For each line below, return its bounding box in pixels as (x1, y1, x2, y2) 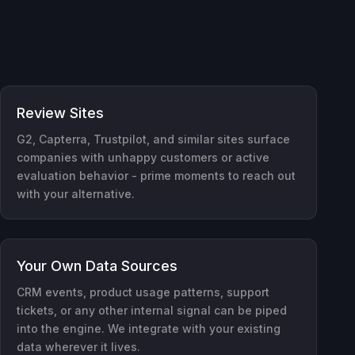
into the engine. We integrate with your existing (17, 321, 281, 335)
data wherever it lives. (17, 339, 140, 353)
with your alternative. (17, 186, 135, 200)
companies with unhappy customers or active (17, 150, 269, 164)
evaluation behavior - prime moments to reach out (17, 168, 296, 182)
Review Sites (17, 104, 104, 121)
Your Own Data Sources (17, 257, 177, 274)
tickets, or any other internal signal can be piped (17, 303, 287, 317)
